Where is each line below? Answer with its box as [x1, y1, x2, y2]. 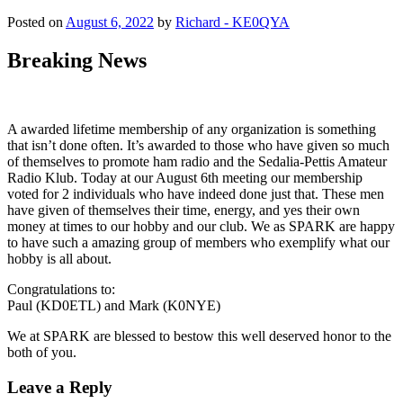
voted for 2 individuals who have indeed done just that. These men [7, 185, 384, 201]
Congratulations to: [7, 281, 115, 297]
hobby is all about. [7, 250, 112, 266]
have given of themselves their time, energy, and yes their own [7, 201, 360, 218]
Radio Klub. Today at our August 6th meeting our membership [7, 169, 363, 185]
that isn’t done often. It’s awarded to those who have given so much [7, 137, 390, 153]
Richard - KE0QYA [175, 14, 290, 30]
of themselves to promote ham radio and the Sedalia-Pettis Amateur [7, 153, 387, 169]
